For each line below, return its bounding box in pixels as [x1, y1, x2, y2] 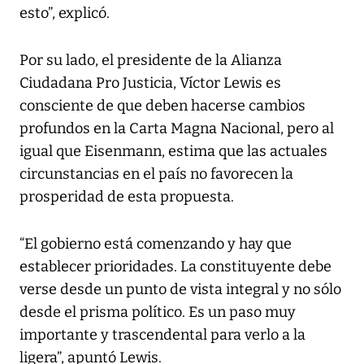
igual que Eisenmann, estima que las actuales [19, 142, 327, 161]
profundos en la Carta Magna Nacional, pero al [19, 119, 334, 138]
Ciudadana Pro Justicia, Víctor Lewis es [19, 74, 281, 93]
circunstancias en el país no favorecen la [19, 165, 293, 184]
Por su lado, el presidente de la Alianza [19, 51, 282, 70]
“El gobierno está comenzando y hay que [19, 235, 292, 253]
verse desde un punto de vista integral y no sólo [19, 280, 341, 299]
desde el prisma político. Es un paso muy [19, 303, 296, 322]
